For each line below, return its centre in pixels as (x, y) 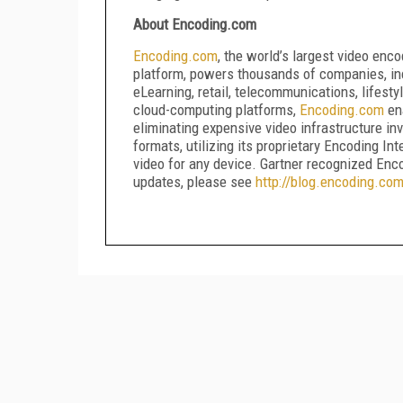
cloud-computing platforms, (216, 109)
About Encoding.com (195, 24)
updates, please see (194, 181)
